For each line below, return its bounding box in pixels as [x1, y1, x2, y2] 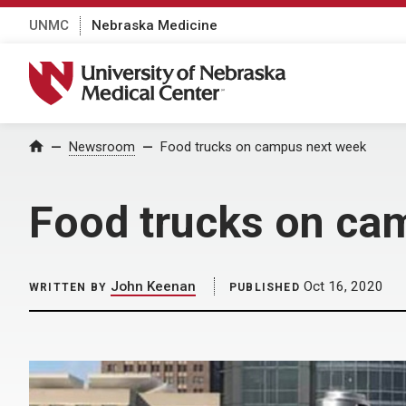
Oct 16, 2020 [299, 278, 383, 295]
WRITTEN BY [29, 281, 107, 294]
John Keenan [111, 278, 196, 295]
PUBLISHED [229, 281, 300, 294]
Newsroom [69, 139, 135, 155]
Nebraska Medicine [92, 16, 217, 34]
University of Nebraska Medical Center [28, 61, 309, 81]
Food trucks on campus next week [160, 139, 366, 155]
